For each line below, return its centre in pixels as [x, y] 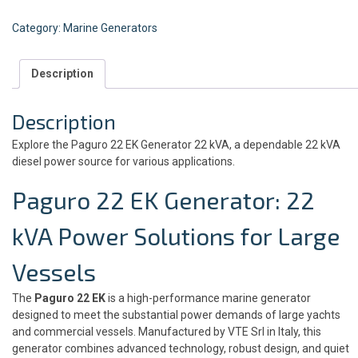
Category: [38, 28]
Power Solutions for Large [196, 235]
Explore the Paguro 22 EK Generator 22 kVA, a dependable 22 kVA [176, 144]
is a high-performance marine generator [208, 298]
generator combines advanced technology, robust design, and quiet [181, 348]
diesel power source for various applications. [123, 161]
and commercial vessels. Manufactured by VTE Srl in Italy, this [167, 331]
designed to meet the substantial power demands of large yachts [176, 314]
